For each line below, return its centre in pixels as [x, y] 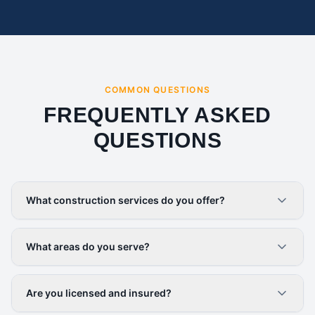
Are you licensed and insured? [99, 293]
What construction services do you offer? [126, 200]
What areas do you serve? [88, 246]
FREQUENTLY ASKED [157, 115]
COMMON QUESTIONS [157, 90]
